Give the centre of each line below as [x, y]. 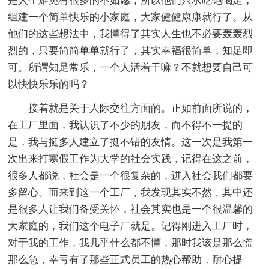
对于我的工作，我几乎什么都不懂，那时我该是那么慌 [131, 243]
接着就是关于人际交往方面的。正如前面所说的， [141, 108]
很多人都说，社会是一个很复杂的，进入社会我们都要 [131, 175]
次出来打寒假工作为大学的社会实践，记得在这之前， [131, 159]
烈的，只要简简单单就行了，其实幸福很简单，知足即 [131, 50]
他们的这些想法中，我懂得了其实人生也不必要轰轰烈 [131, 34]
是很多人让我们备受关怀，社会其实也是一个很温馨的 [131, 209]
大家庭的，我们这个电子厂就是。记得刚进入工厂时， [131, 226]
